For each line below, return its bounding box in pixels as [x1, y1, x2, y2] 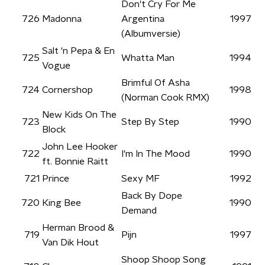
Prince [42, 174, 69, 183]
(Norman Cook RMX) [121, 93, 209, 102]
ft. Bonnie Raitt [42, 157, 108, 166]
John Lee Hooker [42, 142, 118, 151]
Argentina [121, 14, 164, 24]
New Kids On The [42, 110, 117, 119]
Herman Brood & [42, 223, 114, 232]
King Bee [42, 198, 81, 208]
